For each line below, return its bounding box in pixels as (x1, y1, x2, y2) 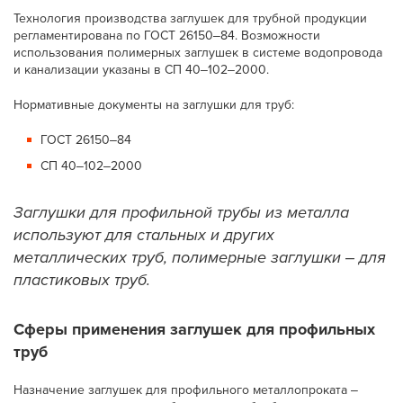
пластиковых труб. (13, 270, 151, 290)
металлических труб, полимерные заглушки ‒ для (13, 247, 387, 267)
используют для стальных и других (13, 225, 275, 245)
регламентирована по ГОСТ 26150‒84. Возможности (13, 28, 321, 43)
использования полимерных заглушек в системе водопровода (13, 45, 383, 60)
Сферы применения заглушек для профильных (13, 319, 376, 339)
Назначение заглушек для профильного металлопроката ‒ (13, 382, 359, 398)
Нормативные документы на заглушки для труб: (13, 97, 295, 112)
